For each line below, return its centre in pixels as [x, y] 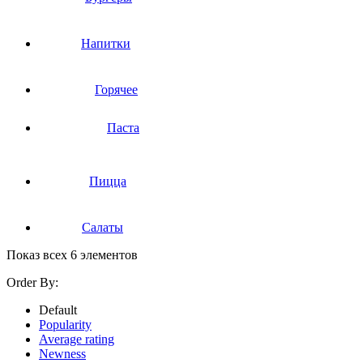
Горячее [116, 89]
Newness [62, 353]
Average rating [77, 339]
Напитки [106, 43]
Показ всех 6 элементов [72, 254]
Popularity [65, 324]
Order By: [32, 282]
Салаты [102, 227]
